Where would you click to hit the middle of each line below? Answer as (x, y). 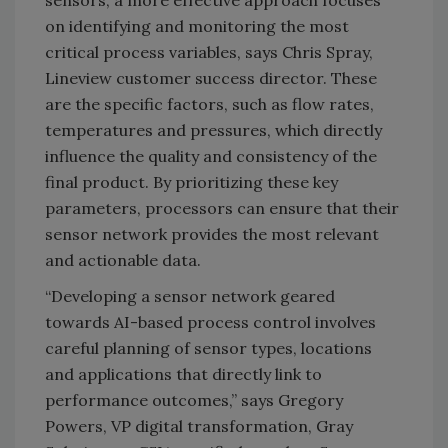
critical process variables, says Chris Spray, (209, 52)
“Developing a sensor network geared (190, 296)
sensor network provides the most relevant (212, 234)
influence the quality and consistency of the (211, 156)
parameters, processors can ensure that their (222, 208)
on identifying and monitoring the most (197, 26)
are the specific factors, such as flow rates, (209, 104)
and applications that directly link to (183, 374)
